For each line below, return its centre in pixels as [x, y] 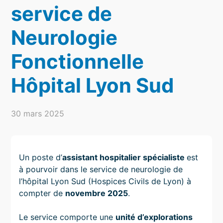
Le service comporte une [67, 217]
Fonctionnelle [78, 61]
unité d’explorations [154, 217]
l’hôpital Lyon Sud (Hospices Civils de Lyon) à [105, 181]
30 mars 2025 [38, 113]
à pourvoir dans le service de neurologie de [101, 169]
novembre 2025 [97, 193]
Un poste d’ [41, 157]
